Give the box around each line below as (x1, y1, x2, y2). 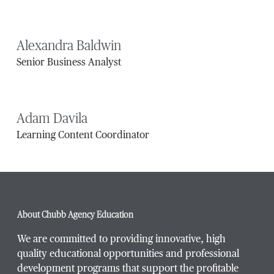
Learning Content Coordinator (16, 131, 149, 141)
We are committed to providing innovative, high (17, 235, 226, 245)
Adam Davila (16, 112, 87, 126)
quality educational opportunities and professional (17, 250, 239, 260)
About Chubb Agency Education (17, 211, 133, 220)
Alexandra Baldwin (16, 39, 121, 53)
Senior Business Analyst (16, 58, 121, 68)
